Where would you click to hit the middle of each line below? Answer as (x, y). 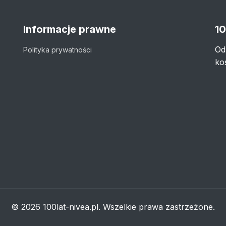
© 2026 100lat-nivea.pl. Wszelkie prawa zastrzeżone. (113, 207)
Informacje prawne (70, 29)
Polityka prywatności (58, 50)
